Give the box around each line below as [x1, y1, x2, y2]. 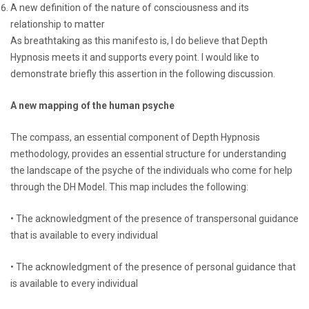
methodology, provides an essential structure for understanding [10, 148, 286, 159]
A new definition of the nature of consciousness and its [10, 1, 249, 13]
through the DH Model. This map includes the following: [10, 181, 248, 192]
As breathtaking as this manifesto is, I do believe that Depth [10, 34, 268, 46]
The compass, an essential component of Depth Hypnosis [10, 131, 260, 143]
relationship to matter [10, 18, 105, 30]
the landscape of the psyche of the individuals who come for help [10, 164, 292, 176]
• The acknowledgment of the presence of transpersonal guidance [10, 212, 299, 224]
